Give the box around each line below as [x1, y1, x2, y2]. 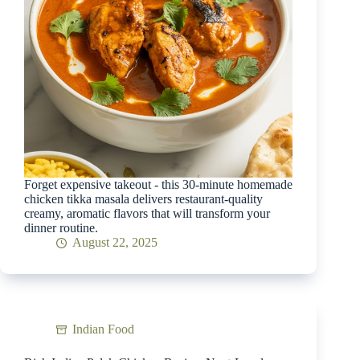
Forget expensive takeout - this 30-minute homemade [24, 178, 292, 192]
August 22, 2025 [72, 235, 157, 250]
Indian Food [72, 322, 134, 337]
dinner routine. [24, 221, 98, 235]
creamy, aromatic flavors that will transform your [24, 207, 270, 221]
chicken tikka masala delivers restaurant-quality [24, 192, 263, 207]
